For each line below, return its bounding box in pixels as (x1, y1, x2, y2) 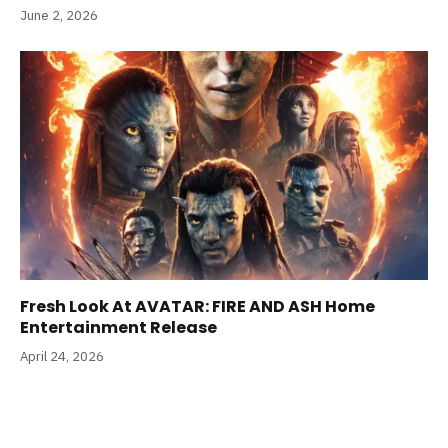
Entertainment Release (20, 316, 217, 340)
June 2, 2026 (20, 6, 98, 24)
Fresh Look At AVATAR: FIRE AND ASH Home (20, 295, 375, 319)
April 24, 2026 (20, 348, 104, 366)
